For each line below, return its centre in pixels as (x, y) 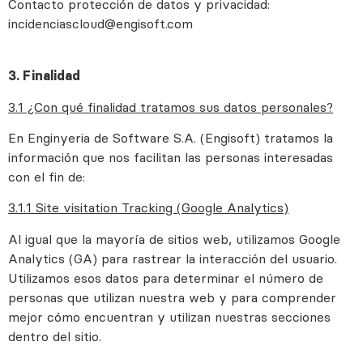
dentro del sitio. (55, 336)
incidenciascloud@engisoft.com (100, 24)
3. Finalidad (44, 76)
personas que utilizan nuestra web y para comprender (172, 297)
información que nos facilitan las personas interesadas (171, 157)
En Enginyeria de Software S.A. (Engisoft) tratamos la (171, 137)
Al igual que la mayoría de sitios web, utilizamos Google (174, 239)
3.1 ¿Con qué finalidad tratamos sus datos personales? (171, 107)
